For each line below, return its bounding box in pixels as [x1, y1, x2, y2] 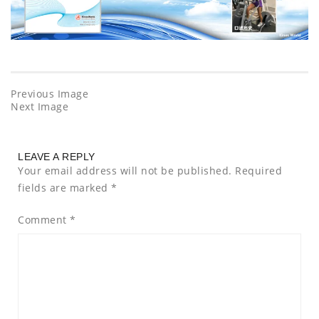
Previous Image [11, 86, 88, 100]
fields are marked [18, 180, 111, 194]
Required [235, 163, 282, 177]
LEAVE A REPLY [18, 150, 95, 162]
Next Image [11, 99, 68, 113]
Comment [18, 212, 70, 226]
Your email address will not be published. [18, 163, 232, 177]
